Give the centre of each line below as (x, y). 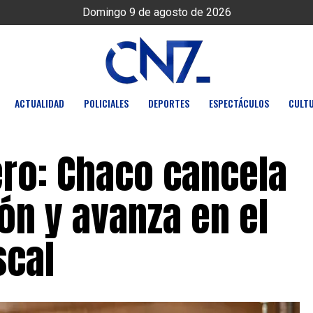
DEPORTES (169, 103)
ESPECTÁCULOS (239, 103)
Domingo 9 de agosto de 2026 (156, 12)
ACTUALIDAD (39, 103)
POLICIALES (106, 103)
